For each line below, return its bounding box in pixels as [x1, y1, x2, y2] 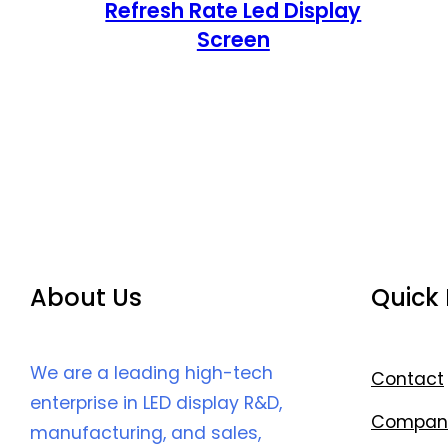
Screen [196, 25, 270, 55]
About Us [30, 281, 142, 315]
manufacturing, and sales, [30, 421, 261, 446]
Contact [371, 367, 444, 392]
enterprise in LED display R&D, [30, 391, 282, 416]
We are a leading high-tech [30, 361, 273, 386]
